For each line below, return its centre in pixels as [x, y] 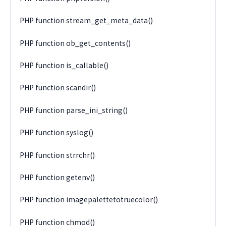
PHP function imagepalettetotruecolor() [89, 200]
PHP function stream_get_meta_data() [87, 21]
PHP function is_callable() [64, 66]
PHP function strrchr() [58, 155]
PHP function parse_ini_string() [74, 110]
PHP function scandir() [58, 88]
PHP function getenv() [58, 177]
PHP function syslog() [57, 133]
